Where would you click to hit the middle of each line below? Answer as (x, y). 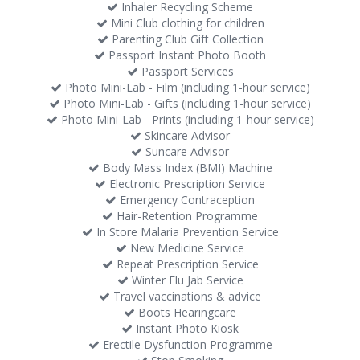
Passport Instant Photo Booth (186, 55)
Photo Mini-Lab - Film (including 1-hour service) (186, 87)
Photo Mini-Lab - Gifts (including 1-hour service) (186, 103)
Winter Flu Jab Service (186, 280)
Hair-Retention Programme (186, 216)
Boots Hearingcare (186, 312)
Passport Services (186, 71)
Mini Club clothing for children (186, 23)
